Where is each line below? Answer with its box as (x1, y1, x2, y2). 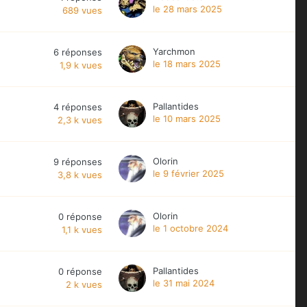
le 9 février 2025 (153, 167, 224, 179)
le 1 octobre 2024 (153, 222, 228, 234)
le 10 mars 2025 (153, 112, 221, 124)
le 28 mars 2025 (153, 3, 222, 14)
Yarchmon (153, 45, 195, 57)
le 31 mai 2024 (153, 277, 214, 288)
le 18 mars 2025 (153, 58, 221, 69)
